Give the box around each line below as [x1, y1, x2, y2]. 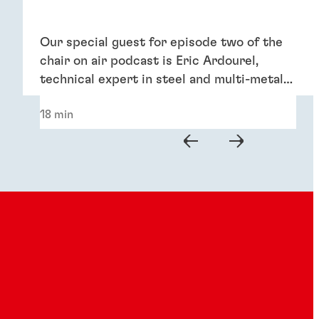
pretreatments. [39, 92, 131, 105]
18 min [39, 109, 73, 121]
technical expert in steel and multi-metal [39, 73, 283, 87]
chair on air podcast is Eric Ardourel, [39, 55, 258, 68]
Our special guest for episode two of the [39, 36, 283, 50]
